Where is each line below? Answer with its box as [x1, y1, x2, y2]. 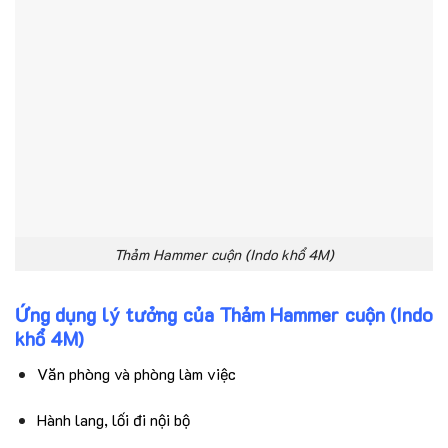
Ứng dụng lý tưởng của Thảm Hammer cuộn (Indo [15, 302, 433, 328]
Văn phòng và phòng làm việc [37, 362, 236, 384]
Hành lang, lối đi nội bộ [37, 408, 190, 430]
